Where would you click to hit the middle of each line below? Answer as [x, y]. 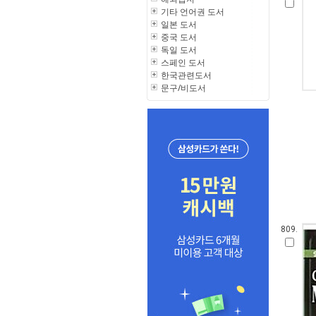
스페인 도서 [183, 62]
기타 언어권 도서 [193, 12]
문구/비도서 [183, 88]
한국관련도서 [186, 75]
